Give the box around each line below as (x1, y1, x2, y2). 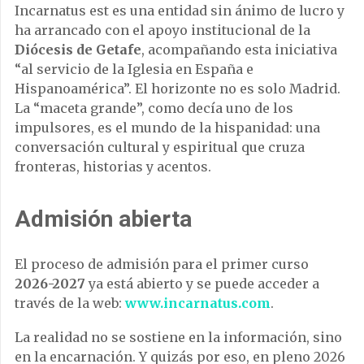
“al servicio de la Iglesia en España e (15, 60, 253, 77)
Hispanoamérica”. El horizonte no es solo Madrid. (15, 80, 340, 97)
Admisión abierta (15, 205, 192, 232)
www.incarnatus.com (125, 294, 271, 311)
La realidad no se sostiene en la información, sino (15, 328, 342, 345)
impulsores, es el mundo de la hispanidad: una (15, 119, 320, 136)
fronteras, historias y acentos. (15, 158, 211, 175)
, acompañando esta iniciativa (141, 41, 337, 58)
